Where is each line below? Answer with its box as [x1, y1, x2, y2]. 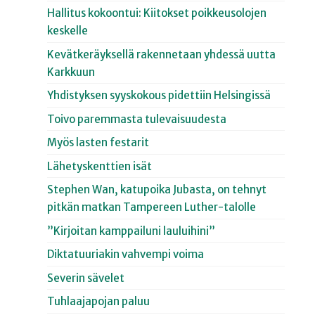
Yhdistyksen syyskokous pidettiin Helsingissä [47, 89, 271, 103]
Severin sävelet [47, 271, 125, 285]
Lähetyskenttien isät [47, 159, 153, 173]
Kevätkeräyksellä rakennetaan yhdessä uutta [47, 47, 276, 61]
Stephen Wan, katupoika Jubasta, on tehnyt [47, 183, 267, 197]
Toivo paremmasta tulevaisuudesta [47, 112, 227, 126]
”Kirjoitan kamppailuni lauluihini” [47, 224, 216, 238]
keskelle [47, 24, 89, 38]
